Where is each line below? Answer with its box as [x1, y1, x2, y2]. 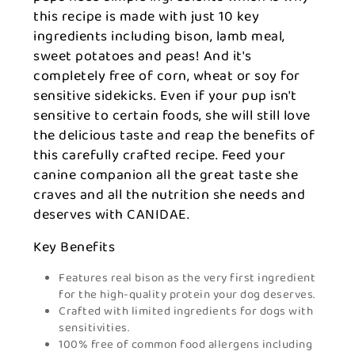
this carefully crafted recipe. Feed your [33, 144, 285, 166]
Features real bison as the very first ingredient [59, 269, 315, 288]
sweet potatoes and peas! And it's [33, 45, 252, 67]
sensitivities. [59, 319, 129, 338]
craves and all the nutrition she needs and [33, 184, 305, 206]
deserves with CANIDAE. [33, 204, 189, 226]
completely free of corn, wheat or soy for [33, 65, 300, 87]
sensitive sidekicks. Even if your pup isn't [33, 85, 297, 107]
